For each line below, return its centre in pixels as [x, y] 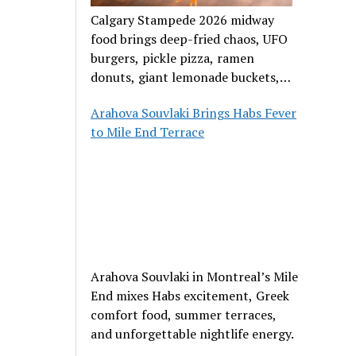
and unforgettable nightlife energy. [193, 334]
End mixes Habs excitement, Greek [190, 296]
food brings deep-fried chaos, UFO [190, 39]
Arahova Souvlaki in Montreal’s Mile [195, 277]
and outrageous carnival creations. [191, 97]
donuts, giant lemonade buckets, [186, 77]
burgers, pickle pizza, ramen [173, 58]
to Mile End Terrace [148, 132]
